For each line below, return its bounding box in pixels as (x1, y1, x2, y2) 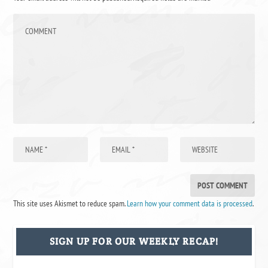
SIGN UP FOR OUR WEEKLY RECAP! (49, 234, 219, 248)
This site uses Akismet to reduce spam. (13, 197, 127, 209)
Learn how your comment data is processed (127, 197, 253, 209)
